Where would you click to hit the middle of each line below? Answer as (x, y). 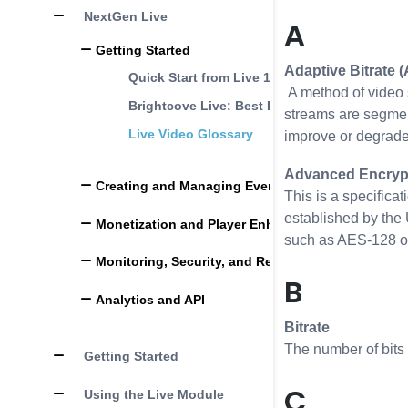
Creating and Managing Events (190, 185)
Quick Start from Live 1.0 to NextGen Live (256, 78)
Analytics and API (148, 299)
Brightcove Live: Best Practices (226, 105)
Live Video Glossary (190, 133)
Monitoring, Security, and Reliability (205, 262)
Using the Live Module (152, 394)
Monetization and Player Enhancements (217, 224)
